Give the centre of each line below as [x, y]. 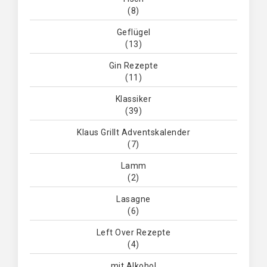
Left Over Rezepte [133, 232]
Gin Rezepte [133, 66]
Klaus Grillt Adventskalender [133, 132]
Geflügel [133, 32]
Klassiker [133, 99]
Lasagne [133, 199]
